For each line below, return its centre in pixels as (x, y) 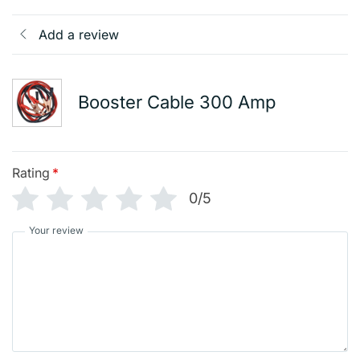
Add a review (79, 34)
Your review (56, 230)
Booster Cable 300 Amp (177, 102)
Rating (31, 172)
